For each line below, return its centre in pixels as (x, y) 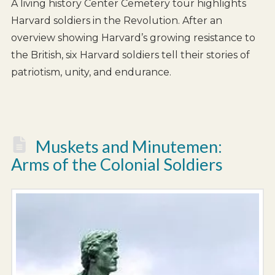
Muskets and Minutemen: (129, 147)
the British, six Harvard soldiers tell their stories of (130, 55)
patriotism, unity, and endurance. (91, 72)
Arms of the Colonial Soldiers (117, 165)
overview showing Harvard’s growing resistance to (133, 38)
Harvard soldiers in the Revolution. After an (116, 21)
